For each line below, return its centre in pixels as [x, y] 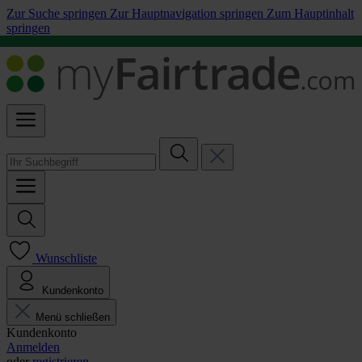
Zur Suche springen [58, 13]
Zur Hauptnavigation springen [188, 13]
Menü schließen [73, 317]
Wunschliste [66, 258]
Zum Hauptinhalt [310, 13]
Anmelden [33, 347]
